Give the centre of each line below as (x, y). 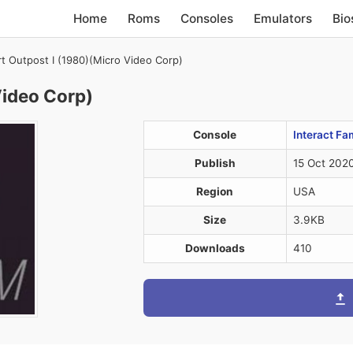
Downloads (215, 248)
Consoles (207, 18)
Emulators (283, 18)
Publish (215, 163)
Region (215, 191)
